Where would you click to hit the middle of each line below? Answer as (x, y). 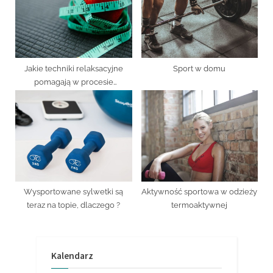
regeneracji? (73, 95)
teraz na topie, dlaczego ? (74, 205)
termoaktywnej (200, 205)
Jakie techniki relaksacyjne (73, 68)
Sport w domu (200, 68)
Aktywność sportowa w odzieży (200, 192)
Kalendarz (72, 255)
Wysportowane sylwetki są (74, 192)
